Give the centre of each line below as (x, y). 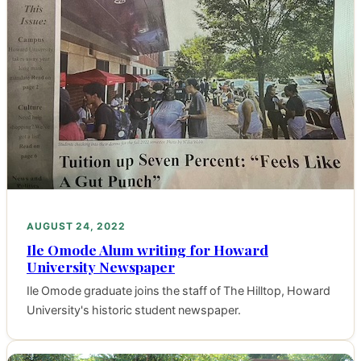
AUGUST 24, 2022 (76, 226)
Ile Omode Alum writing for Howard (147, 249)
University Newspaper (101, 266)
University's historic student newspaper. (134, 310)
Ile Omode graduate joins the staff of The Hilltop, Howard (178, 290)
